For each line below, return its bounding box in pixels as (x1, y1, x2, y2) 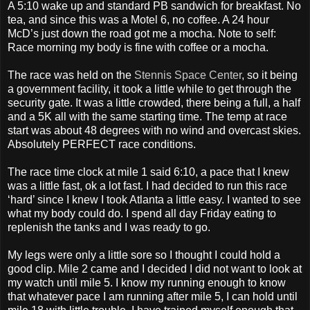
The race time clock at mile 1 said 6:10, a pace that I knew (8, 166, 289, 179)
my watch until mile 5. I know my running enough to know (8, 277, 286, 289)
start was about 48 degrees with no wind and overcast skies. (8, 125, 301, 137)
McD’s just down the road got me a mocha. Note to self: (8, 28, 276, 40)
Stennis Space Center (134, 69, 241, 82)
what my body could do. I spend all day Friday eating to (8, 208, 276, 220)
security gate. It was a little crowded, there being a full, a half (8, 97, 300, 109)
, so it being (241, 69, 298, 82)
